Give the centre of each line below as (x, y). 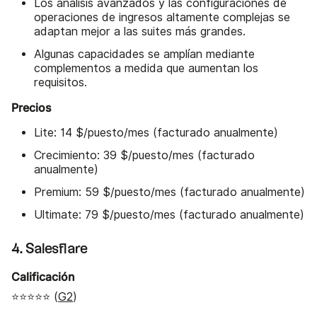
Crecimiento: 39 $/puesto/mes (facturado (144, 156)
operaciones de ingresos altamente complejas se (162, 18)
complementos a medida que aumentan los (146, 69)
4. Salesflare (50, 249)
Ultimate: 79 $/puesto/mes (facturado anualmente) (169, 215)
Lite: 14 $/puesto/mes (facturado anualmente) (156, 133)
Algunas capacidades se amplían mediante (144, 54)
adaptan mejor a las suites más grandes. (140, 32)
